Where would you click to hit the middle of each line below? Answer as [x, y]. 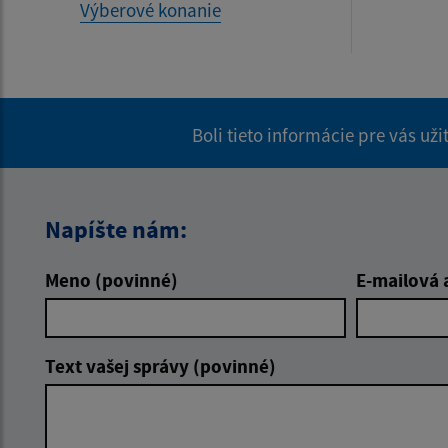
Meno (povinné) [111, 280]
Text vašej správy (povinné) [160, 366]
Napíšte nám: [116, 229]
